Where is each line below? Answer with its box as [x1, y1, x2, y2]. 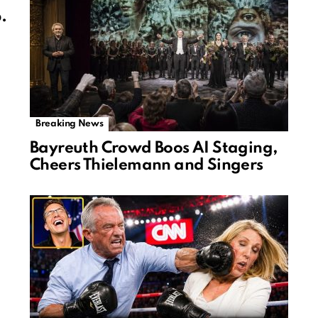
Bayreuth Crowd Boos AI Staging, [30, 141, 278, 157]
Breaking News [35, 119, 104, 129]
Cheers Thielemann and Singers [30, 158, 263, 174]
